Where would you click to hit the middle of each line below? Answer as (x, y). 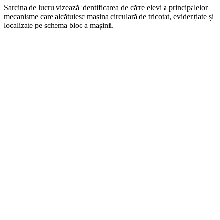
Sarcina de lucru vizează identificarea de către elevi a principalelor (106, 8)
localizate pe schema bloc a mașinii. (59, 26)
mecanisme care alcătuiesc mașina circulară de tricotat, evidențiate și (109, 17)
